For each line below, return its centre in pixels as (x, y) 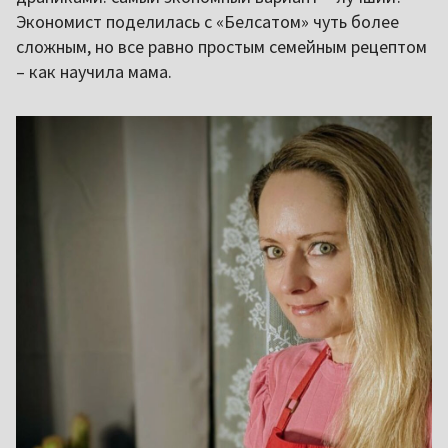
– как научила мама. (96, 71)
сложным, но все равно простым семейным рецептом (221, 46)
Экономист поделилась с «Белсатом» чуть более (207, 21)
